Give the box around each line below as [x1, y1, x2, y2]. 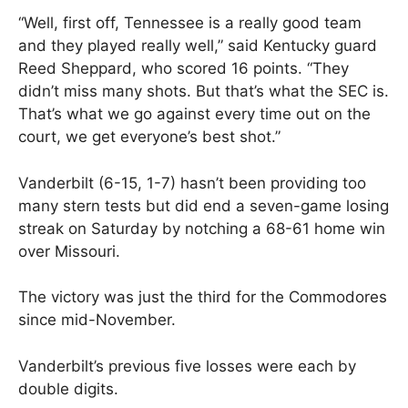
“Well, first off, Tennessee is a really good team [18, 14, 362, 33]
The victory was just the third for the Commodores [18, 288, 387, 307]
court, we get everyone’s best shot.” [18, 127, 280, 147]
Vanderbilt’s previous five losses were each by [18, 356, 356, 375]
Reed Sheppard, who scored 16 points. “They [18, 59, 349, 78]
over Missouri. [18, 241, 120, 260]
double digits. [18, 379, 118, 398]
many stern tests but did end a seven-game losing [18, 196, 389, 215]
